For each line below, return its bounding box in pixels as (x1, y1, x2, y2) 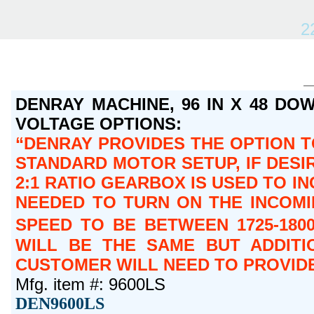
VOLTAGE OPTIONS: (15, 114, 182, 133)
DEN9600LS (15, 294, 105, 313)
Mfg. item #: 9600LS (15, 274, 166, 294)
